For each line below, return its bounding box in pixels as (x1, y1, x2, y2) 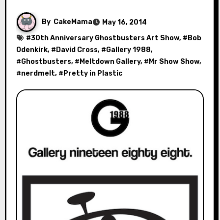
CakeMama (53, 17, 92, 26)
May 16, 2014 (102, 18, 147, 27)
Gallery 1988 (106, 46, 151, 54)
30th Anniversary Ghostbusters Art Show (30, 34, 179, 42)
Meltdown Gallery (79, 57, 140, 66)
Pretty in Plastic (63, 69, 123, 78)
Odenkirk (16, 46, 48, 54)
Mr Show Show (148, 57, 199, 66)
